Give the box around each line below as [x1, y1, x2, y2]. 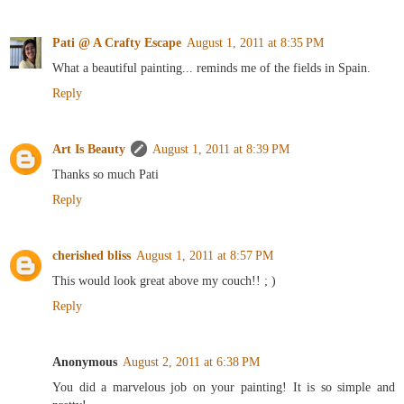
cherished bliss [52, 248, 131, 263]
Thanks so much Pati [52, 167, 159, 182]
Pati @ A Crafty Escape [52, 35, 181, 50]
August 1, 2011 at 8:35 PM [187, 35, 324, 50]
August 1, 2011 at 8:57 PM [136, 248, 273, 263]
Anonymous [52, 354, 117, 370]
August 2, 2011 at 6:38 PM [123, 354, 260, 370]
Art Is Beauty [52, 142, 125, 157]
